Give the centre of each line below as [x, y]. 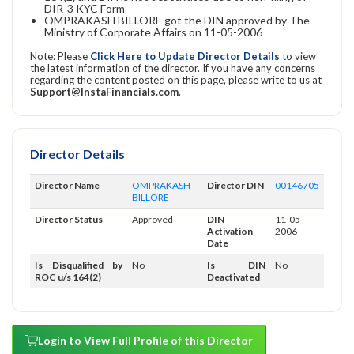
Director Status [69, 219]
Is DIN [236, 265]
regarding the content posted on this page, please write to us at [176, 79]
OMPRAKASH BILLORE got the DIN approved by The [177, 20]
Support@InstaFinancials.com [104, 91]
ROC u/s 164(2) [68, 277]
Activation [230, 231]
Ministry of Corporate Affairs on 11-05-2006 [153, 32]
